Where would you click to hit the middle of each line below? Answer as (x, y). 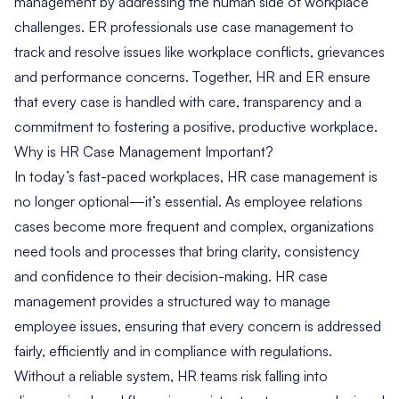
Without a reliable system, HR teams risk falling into (171, 375)
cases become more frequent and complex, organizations (194, 226)
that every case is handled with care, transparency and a (188, 101)
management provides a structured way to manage (172, 301)
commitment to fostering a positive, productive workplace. (196, 126)
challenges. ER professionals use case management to (184, 26)
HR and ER (290, 76)
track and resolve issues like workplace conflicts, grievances (199, 51)
